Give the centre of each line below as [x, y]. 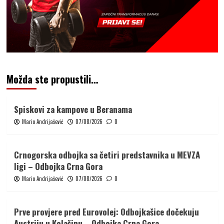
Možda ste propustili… [52, 79]
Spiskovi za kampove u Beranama [73, 109]
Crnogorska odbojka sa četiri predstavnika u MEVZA [107, 155]
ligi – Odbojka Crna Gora [58, 166]
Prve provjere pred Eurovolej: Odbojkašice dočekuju [106, 212]
